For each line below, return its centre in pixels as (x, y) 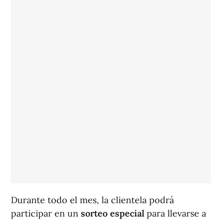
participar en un (45, 214)
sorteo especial (111, 214)
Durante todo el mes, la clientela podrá (92, 200)
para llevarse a (175, 214)
